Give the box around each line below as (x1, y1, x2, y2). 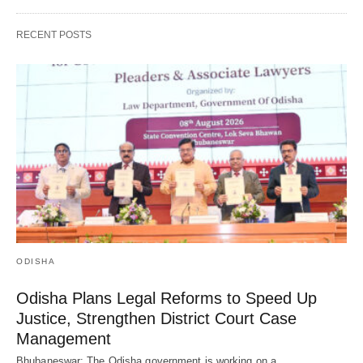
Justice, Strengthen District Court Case (16, 310, 297, 328)
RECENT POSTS (16, 28, 92, 41)
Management (16, 330, 111, 348)
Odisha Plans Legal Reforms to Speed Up (16, 289, 317, 308)
